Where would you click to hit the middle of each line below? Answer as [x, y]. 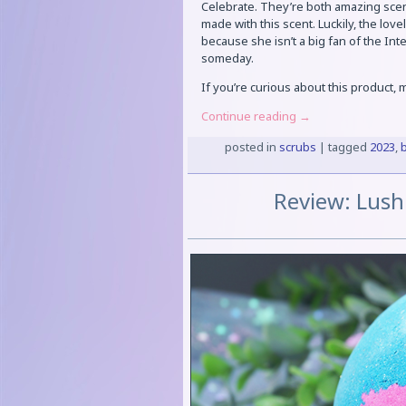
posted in [250, 147]
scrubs [297, 147]
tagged [347, 147]
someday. [227, 58]
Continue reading [250, 116]
